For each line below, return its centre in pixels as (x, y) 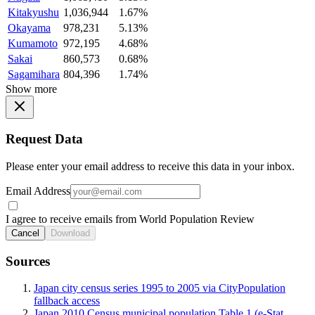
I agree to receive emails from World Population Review (130, 219)
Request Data (44, 139)
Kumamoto (33, 43)
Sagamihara (34, 74)
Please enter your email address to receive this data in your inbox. (150, 166)
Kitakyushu (33, 12)
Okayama (29, 27)
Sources (28, 261)
